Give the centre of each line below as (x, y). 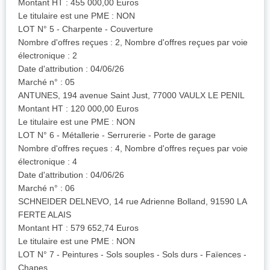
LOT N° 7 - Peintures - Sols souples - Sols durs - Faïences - (132, 255)
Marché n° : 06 (46, 188)
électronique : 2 (48, 56)
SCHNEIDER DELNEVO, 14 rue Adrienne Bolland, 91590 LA (133, 202)
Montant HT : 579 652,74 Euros (78, 228)
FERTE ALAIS (45, 215)
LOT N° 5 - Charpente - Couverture (86, 29)
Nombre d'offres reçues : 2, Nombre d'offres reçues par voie (133, 42)
